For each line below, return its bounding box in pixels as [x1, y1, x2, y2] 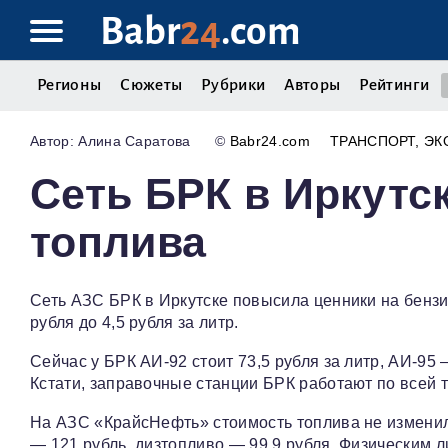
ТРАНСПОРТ [329, 133, 415, 150]
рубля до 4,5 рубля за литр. [30, 314, 239, 332]
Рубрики [201, 76, 266, 94]
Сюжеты [120, 76, 183, 94]
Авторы [284, 76, 341, 94]
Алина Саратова [78, 133, 191, 150]
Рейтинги [359, 76, 429, 94]
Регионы [37, 76, 102, 94]
